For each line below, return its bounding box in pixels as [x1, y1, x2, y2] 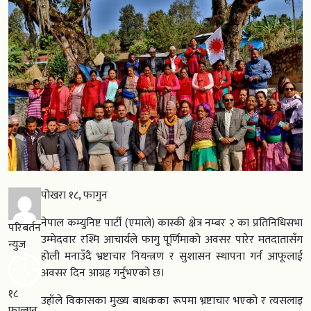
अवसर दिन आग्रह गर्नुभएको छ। [41, 264, 165, 283]
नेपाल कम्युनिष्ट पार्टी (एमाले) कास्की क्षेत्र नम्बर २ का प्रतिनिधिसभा [41, 214, 303, 233]
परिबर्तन [8, 219, 41, 238]
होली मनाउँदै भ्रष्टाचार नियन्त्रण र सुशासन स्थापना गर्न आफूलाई [41, 247, 303, 267]
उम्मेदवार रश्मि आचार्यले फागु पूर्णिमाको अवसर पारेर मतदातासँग [41, 230, 303, 250]
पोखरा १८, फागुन [41, 186, 108, 205]
